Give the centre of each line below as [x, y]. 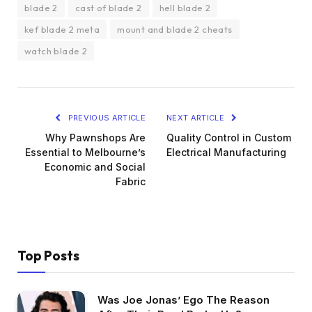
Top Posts [48, 255]
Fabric [131, 181]
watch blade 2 [56, 50]
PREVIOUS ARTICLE [106, 117]
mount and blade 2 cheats [175, 29]
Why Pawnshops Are [95, 137]
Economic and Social [95, 166]
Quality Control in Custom [229, 137]
